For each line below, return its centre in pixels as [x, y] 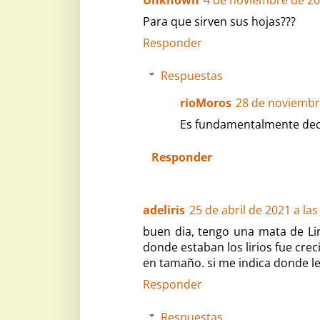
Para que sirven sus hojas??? [219, 21]
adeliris [164, 210]
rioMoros [206, 102]
